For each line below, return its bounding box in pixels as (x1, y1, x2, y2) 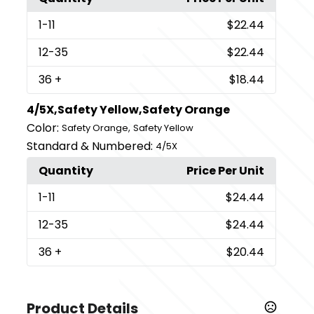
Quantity (39, 162, 94, 179)
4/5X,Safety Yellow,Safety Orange (27, 101, 231, 118)
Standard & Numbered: (27, 137, 153, 154)
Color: (27, 119, 60, 136)
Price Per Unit (186, 162, 264, 179)
